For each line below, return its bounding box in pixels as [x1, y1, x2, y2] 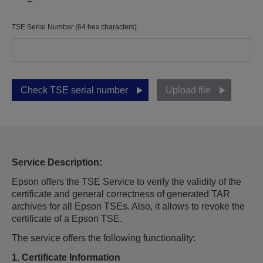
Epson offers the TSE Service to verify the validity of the [12, 177, 241, 187]
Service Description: [12, 157, 102, 167]
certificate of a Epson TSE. [12, 214, 122, 224]
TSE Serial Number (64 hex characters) [12, 23, 137, 31]
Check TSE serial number [21, 85, 128, 95]
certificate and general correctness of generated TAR [12, 189, 230, 199]
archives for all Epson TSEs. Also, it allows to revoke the [12, 201, 245, 211]
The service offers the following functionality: [12, 233, 195, 243]
